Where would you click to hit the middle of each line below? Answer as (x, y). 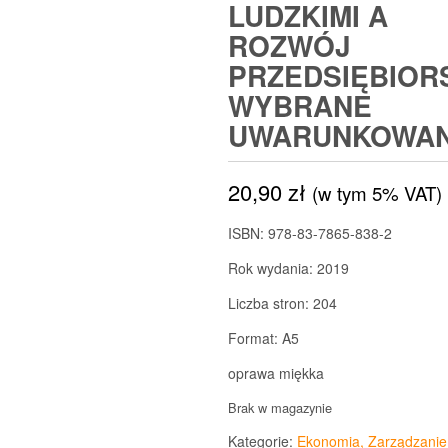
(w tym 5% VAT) (376, 193)
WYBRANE (299, 106)
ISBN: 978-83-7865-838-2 (309, 233)
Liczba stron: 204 (282, 303)
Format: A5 (263, 338)
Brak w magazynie (279, 408)
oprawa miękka (275, 373)
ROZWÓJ (289, 46)
